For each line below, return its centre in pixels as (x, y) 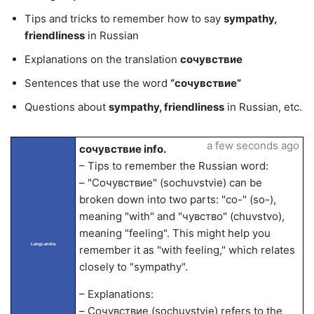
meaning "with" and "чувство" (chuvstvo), (182, 216)
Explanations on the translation (102, 59)
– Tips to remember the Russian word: (173, 166)
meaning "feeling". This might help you (175, 233)
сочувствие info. (122, 149)
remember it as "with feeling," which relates (187, 250)
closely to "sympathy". (133, 267)
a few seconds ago (253, 145)
